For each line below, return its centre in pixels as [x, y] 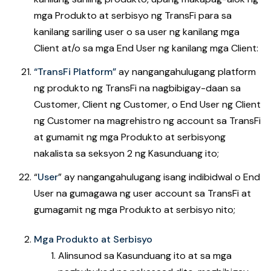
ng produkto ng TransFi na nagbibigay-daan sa [137, 88]
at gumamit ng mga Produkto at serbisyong [130, 137]
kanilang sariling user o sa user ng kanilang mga [137, 32]
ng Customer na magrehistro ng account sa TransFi [147, 121]
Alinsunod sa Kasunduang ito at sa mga [145, 256]
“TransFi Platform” [75, 72]
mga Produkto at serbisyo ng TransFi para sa [133, 15]
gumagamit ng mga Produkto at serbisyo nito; [135, 210]
